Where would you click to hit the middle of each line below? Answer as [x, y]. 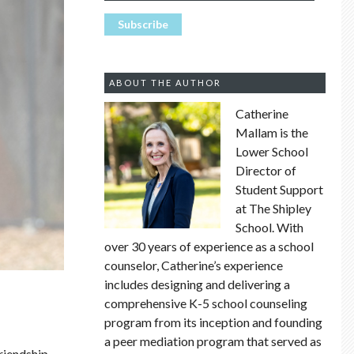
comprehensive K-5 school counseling [206, 303]
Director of [266, 171]
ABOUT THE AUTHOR [165, 83]
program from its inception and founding [214, 322]
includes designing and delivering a [198, 284]
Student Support [280, 190]
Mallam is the [272, 133]
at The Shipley [274, 209]
